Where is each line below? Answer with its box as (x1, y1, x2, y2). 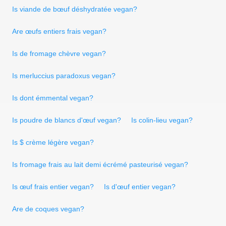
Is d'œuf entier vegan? (104, 182, 176, 191)
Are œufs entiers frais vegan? (12, 27, 106, 35)
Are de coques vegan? (12, 204, 84, 213)
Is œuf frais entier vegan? (12, 182, 94, 191)
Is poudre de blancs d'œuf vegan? (12, 116, 121, 124)
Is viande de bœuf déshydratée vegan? (12, 5, 137, 13)
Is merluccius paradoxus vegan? (12, 71, 116, 80)
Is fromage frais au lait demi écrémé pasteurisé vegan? (12, 160, 188, 168)
